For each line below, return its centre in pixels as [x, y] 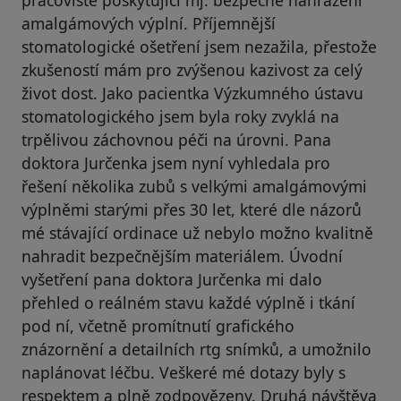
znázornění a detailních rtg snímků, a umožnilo [196, 349]
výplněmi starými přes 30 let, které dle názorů [192, 209]
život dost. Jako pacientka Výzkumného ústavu [192, 93]
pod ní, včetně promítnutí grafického [158, 325]
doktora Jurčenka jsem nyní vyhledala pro [176, 162]
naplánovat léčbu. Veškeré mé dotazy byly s [183, 372]
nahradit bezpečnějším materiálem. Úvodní [182, 256]
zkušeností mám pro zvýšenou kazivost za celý [192, 69]
